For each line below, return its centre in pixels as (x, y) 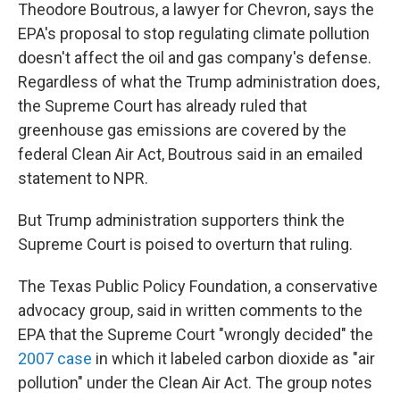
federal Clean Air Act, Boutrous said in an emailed (190, 154)
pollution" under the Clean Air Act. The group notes (195, 383)
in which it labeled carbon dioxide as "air (233, 358)
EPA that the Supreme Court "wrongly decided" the (196, 334)
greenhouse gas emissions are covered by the (182, 130)
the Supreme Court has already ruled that (162, 106)
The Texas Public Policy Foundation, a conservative (198, 286)
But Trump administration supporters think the (181, 220)
